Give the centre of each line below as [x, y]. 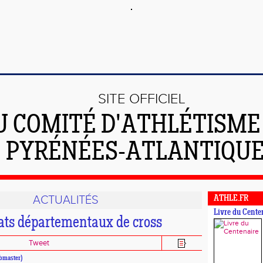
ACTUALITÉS [65, 200]
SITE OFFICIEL [142, 99]
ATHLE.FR [231, 199]
